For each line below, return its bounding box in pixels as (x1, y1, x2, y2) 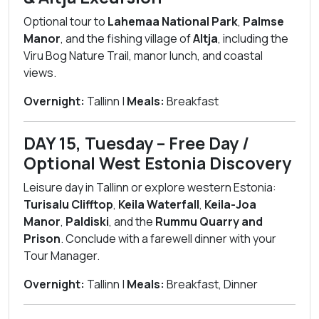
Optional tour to (23, 14, 108, 29)
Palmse (243, 14, 284, 29)
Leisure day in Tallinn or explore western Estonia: (23, 179, 276, 195)
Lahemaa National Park (108, 14, 238, 29)
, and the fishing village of (61, 31, 193, 46)
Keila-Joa (204, 197, 256, 212)
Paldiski (66, 214, 109, 229)
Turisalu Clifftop (23, 197, 113, 212)
